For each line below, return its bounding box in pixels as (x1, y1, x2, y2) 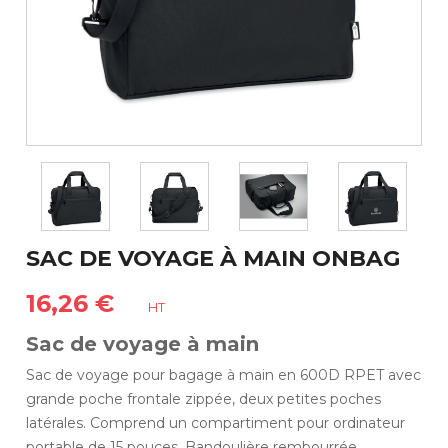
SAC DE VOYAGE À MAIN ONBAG (26, 244, 401, 272)
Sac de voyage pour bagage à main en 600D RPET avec (26, 365, 422, 384)
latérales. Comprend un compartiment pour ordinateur (26, 413, 406, 432)
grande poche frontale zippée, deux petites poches (26, 389, 382, 408)
